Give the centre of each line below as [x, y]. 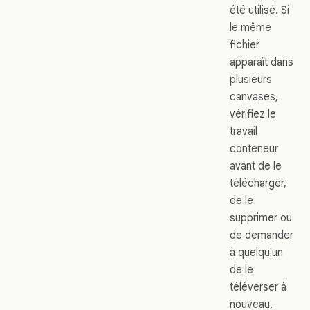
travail [244, 131]
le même [250, 27]
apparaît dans [262, 62]
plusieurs [251, 79]
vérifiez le [253, 113]
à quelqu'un [256, 252]
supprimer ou [261, 217]
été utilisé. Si [259, 10]
